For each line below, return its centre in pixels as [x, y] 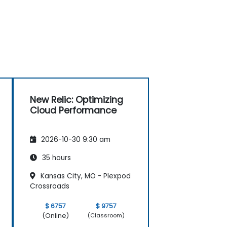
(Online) [55, 215]
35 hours [55, 158]
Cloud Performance [73, 110]
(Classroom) [106, 216]
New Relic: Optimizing [77, 100]
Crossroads [50, 186]
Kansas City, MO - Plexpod [85, 176]
